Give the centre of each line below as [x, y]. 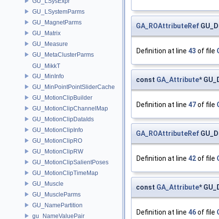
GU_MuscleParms [56, 194]
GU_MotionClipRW [58, 151]
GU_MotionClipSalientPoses [70, 162]
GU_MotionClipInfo [58, 130]
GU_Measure [50, 44]
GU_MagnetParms [57, 22]
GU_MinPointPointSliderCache [74, 87]
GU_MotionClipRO [57, 141]
